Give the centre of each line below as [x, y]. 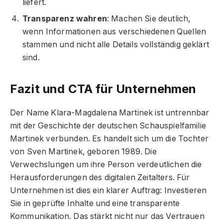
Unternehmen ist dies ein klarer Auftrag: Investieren [109, 191]
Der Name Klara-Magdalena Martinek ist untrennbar [110, 113]
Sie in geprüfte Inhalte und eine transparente [95, 204]
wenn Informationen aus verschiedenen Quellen [114, 32]
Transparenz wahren [65, 19]
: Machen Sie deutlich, [149, 19]
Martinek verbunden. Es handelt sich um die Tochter [109, 139]
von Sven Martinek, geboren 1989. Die [83, 152]
